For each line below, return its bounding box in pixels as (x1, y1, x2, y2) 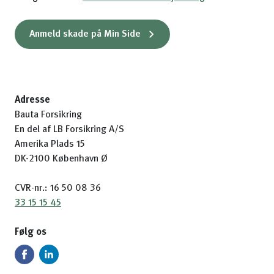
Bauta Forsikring (15, 110, 82, 120)
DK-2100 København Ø (15, 154, 108, 164)
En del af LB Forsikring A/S (15, 125, 124, 135)
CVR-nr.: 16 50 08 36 (15, 183, 101, 193)
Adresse (15, 95, 50, 105)
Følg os (15, 228, 46, 237)
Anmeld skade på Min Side (29, 29, 141, 39)
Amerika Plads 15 (15, 139, 85, 149)
